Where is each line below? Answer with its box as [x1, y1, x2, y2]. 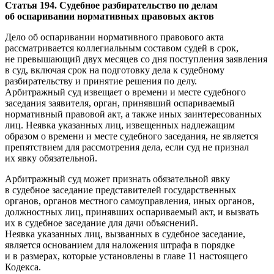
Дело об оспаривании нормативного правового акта [5, 31, 224, 42]
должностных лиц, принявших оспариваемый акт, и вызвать [5, 206, 259, 217]
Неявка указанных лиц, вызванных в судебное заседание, [5, 228, 245, 239]
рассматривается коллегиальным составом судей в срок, [5, 42, 239, 53]
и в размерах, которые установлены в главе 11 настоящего [5, 250, 248, 261]
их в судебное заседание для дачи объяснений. [5, 217, 198, 228]
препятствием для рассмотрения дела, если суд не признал [5, 141, 249, 152]
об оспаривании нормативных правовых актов [5, 10, 214, 21]
